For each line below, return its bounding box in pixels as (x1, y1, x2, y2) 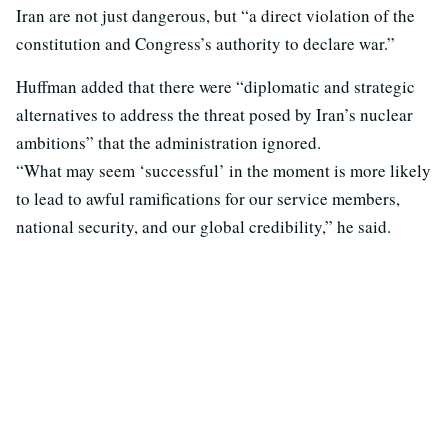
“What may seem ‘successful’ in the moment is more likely (16, 159, 431, 183)
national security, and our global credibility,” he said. (16, 215, 391, 239)
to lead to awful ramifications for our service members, (16, 187, 400, 211)
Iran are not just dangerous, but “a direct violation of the (16, 4, 415, 28)
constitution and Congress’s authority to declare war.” (16, 32, 395, 56)
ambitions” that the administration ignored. (16, 131, 321, 155)
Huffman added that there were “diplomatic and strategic (16, 75, 415, 99)
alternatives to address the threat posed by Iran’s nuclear (16, 103, 413, 127)
